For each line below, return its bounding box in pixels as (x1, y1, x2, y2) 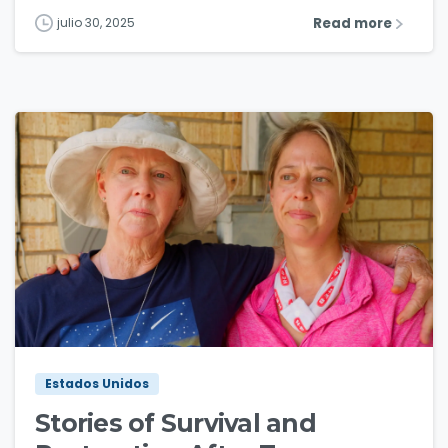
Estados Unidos (45, 375, 149, 393)
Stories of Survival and (35, 408, 316, 439)
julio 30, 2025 (57, 14, 135, 32)
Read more (313, 14, 392, 34)
